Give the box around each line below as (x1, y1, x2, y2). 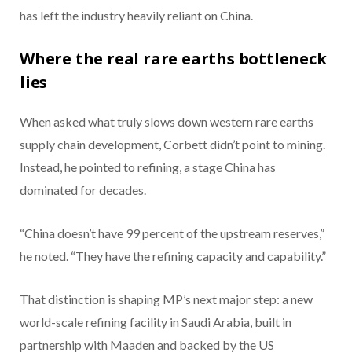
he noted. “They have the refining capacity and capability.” (20, 248, 326, 264)
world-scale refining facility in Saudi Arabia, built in (20, 314, 291, 330)
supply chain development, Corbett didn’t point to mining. (20, 137, 325, 152)
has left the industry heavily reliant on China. (20, 8, 253, 24)
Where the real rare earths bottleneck (20, 48, 327, 70)
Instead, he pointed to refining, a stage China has (20, 159, 276, 175)
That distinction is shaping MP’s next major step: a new (20, 291, 313, 307)
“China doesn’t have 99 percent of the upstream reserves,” (20, 225, 324, 241)
